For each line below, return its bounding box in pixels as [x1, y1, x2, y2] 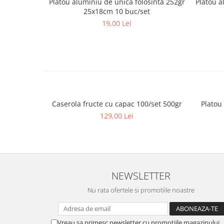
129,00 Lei [100, 111, 133, 121]
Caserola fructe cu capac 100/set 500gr [51, 99, 182, 109]
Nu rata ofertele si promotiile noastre [87, 185, 194, 195]
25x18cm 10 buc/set [83, 6, 150, 16]
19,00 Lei [102, 18, 131, 28]
